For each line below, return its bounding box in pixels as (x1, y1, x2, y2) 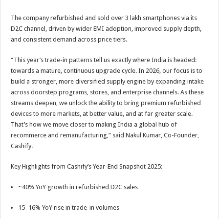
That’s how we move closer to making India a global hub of (11, 121, 177, 128)
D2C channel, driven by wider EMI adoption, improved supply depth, (11, 25, 202, 32)
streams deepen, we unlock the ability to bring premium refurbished (11, 99, 201, 107)
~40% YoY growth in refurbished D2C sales (18, 183, 138, 191)
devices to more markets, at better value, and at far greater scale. (11, 110, 193, 117)
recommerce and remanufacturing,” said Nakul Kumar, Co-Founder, (11, 131, 199, 139)
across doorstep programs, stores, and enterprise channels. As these (11, 88, 204, 96)
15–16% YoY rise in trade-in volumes (18, 204, 120, 211)
